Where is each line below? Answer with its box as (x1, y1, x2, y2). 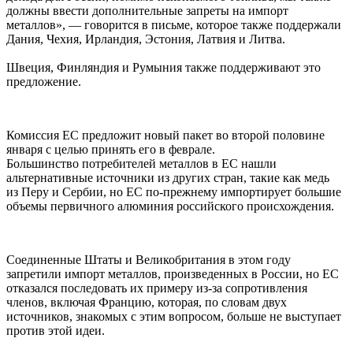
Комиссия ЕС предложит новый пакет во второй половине (6, 128, 325, 142)
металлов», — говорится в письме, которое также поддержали (6, 17, 341, 32)
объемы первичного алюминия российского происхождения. (6, 199, 334, 213)
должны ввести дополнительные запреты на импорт (6, 3, 288, 17)
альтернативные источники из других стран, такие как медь (6, 170, 329, 184)
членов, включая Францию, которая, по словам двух (6, 295, 287, 309)
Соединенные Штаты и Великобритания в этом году (6, 252, 291, 266)
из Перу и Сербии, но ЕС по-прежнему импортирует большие (6, 184, 341, 199)
